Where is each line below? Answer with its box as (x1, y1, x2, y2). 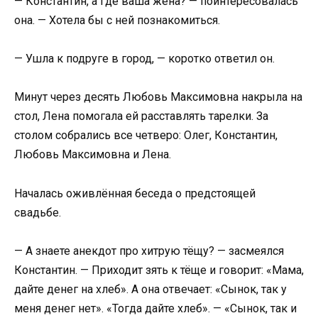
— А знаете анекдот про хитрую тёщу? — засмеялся (14, 243, 284, 258)
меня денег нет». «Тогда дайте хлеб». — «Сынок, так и (14, 301, 297, 315)
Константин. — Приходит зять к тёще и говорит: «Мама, (14, 263, 304, 277)
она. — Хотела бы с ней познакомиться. (14, 13, 220, 27)
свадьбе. (14, 205, 61, 219)
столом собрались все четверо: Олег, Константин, (14, 128, 278, 143)
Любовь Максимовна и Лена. (14, 148, 171, 162)
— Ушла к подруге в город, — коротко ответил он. (14, 52, 275, 66)
